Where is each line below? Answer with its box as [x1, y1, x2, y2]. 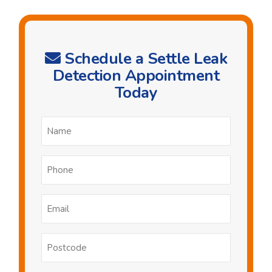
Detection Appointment [52, 64, 220, 86]
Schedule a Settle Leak [60, 47, 227, 69]
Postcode [135, 233, 181, 246]
